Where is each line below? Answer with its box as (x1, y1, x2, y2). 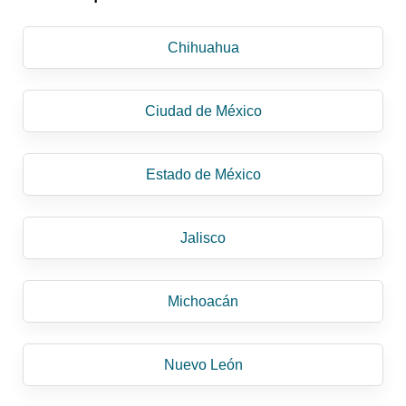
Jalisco (180, 230, 226, 246)
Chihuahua (167, 40, 239, 56)
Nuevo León (163, 357, 243, 373)
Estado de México (145, 167, 261, 183)
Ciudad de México (144, 103, 262, 120)
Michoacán (168, 294, 238, 310)
